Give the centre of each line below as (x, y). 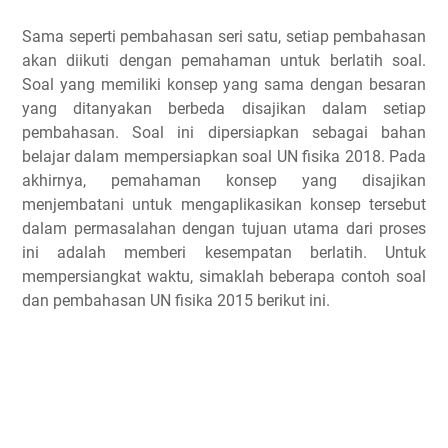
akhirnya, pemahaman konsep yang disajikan (224, 180)
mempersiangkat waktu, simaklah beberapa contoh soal (224, 276)
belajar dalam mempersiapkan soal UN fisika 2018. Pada (224, 156)
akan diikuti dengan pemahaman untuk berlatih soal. (224, 60)
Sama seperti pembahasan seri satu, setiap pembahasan (224, 36)
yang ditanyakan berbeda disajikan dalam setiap (224, 108)
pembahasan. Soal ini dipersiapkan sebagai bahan (224, 132)
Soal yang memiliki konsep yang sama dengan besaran (224, 84)
